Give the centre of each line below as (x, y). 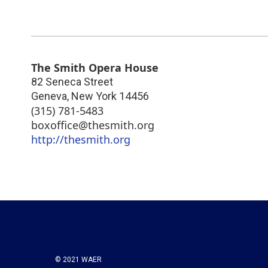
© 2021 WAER (78, 259)
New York (94, 96)
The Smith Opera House (95, 67)
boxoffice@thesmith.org (93, 125)
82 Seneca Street (72, 81)
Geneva (49, 96)
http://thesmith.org (81, 139)
